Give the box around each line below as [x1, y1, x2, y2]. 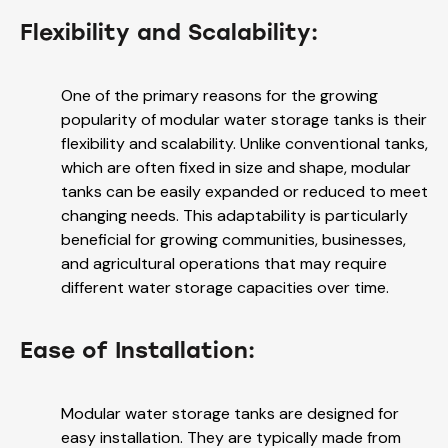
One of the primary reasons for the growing [61, 85, 378, 107]
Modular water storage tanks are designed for [61, 403, 399, 425]
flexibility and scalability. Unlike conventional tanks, [61, 133, 428, 155]
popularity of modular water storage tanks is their [61, 109, 427, 131]
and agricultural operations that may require [61, 253, 387, 275]
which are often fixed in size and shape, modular [61, 157, 411, 179]
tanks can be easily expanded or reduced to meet [61, 181, 428, 203]
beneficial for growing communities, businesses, [61, 229, 406, 251]
